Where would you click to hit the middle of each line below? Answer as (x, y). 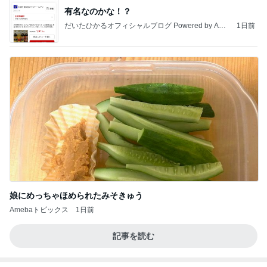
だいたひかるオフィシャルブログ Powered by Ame (147, 25)
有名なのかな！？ (98, 11)
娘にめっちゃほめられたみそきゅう (76, 195)
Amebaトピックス (39, 210)
